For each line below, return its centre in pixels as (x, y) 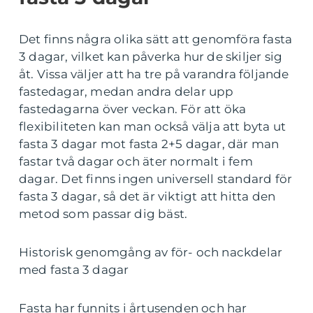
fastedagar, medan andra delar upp (126, 92)
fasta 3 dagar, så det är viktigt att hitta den (147, 197)
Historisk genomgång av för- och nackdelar (151, 253)
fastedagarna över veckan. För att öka (133, 109)
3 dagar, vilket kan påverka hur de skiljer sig (151, 57)
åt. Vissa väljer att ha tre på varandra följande (154, 74)
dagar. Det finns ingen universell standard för (156, 179)
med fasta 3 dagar (74, 270)
